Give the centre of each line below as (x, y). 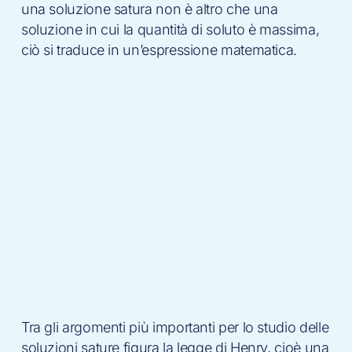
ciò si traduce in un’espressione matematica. (159, 49)
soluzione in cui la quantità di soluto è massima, (170, 29)
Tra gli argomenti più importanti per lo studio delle (175, 327)
